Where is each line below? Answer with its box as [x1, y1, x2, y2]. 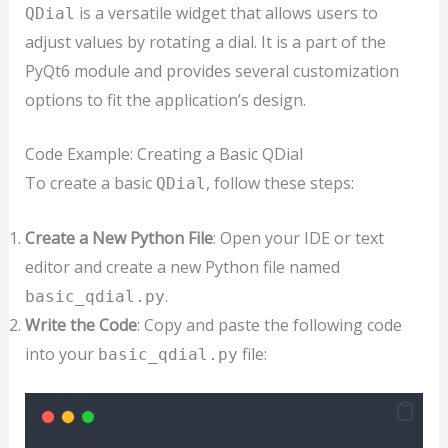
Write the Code [24, 314, 137, 337]
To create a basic [24, 172, 156, 195]
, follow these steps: [205, 172, 354, 195]
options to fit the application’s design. [24, 88, 306, 111]
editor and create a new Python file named [24, 256, 340, 279]
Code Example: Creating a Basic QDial [24, 143, 303, 166]
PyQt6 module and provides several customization [24, 59, 399, 82]
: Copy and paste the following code [136, 314, 402, 337]
